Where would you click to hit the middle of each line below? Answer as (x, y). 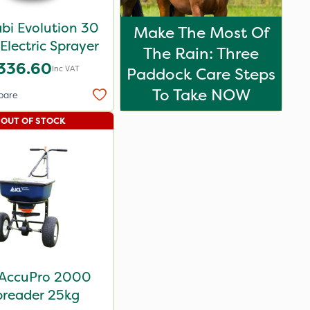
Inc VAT (65, 69)
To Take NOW (201, 95)
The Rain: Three (201, 53)
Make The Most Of (201, 33)
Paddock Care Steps (201, 74)
